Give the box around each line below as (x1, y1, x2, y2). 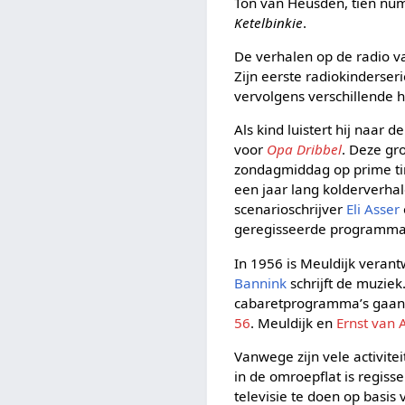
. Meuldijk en (250, 313, 337, 332)
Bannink (234, 273, 287, 292)
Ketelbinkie (234, 13, 304, 32)
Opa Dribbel (267, 140, 343, 159)
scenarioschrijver (234, 200, 347, 219)
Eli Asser (346, 200, 400, 219)
